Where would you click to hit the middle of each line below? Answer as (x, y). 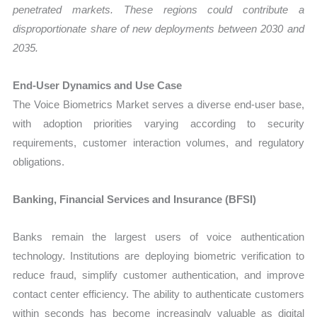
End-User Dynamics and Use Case (98, 85)
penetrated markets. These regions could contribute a (158, 9)
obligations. (39, 161)
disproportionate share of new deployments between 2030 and (158, 28)
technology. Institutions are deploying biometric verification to (158, 256)
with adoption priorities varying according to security (158, 123)
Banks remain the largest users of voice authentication (158, 237)
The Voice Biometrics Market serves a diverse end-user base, (158, 104)
